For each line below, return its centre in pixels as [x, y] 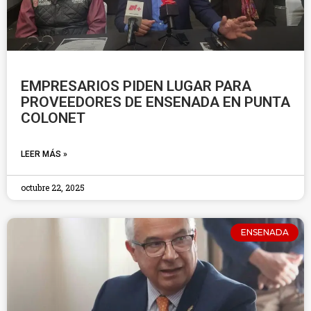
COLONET [53, 118]
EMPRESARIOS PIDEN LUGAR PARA [136, 86]
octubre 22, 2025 [53, 187]
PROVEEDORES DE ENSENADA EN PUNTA [155, 102]
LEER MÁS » [44, 154]
